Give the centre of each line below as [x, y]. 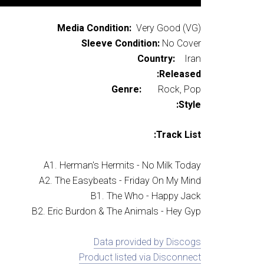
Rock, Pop [179, 89]
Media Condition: [95, 28]
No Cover [180, 43]
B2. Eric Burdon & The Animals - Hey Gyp [116, 212]
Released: [180, 74]
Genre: [135, 89]
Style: [190, 105]
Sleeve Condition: [121, 43]
